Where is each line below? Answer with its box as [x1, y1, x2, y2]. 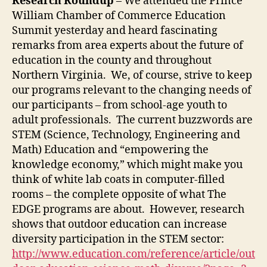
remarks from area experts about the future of [12, 39, 243, 53]
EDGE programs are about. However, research [12, 203, 244, 217]
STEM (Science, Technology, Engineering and [12, 128, 240, 142]
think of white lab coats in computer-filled [12, 173, 225, 187]
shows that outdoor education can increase [12, 218, 227, 232]
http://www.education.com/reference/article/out [12, 247, 255, 262]
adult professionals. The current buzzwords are [12, 113, 253, 128]
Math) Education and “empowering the [12, 143, 209, 157]
